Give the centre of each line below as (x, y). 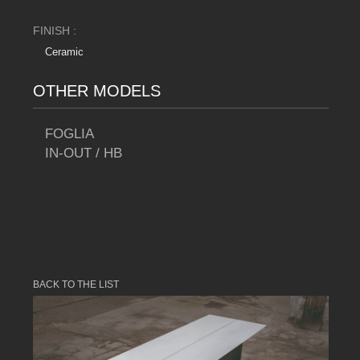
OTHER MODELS (97, 91)
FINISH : (55, 31)
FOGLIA (70, 134)
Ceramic (64, 52)
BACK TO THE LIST (76, 285)
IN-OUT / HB (84, 153)
